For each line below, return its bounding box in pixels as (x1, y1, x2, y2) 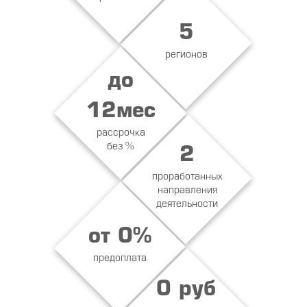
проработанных (151, 172, 222, 182)
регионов (164, 50, 208, 60)
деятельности (156, 199, 218, 209)
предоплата (93, 254, 147, 264)
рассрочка (96, 128, 145, 138)
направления (156, 186, 217, 195)
